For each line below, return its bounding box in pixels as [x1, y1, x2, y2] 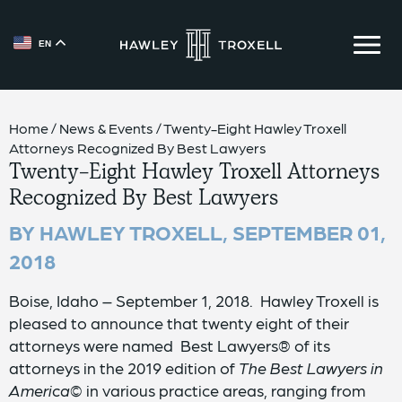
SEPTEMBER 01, [232, 219, 386, 244]
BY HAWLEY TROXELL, [9, 219, 232, 244]
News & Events [59, 119, 153, 136]
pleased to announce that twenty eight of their [9, 313, 349, 332]
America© [9, 380, 83, 399]
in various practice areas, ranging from [83, 380, 365, 399]
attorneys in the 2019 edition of [9, 358, 239, 377]
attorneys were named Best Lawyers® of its [9, 336, 330, 354]
